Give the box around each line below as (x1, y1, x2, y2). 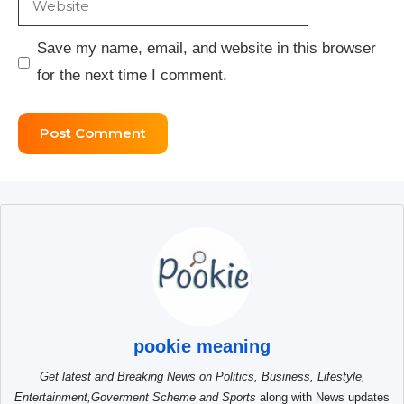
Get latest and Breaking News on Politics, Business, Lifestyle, (39, 369, 365, 383)
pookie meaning (133, 335, 271, 356)
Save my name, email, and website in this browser (36, 40, 376, 58)
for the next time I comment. (36, 67, 227, 85)
